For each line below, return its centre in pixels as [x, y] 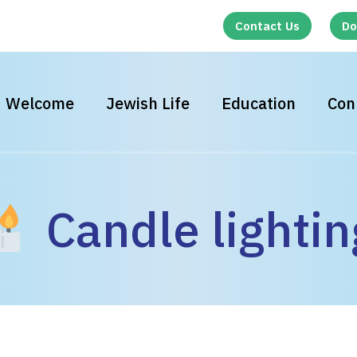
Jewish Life [147, 103]
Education [258, 103]
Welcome [39, 103]
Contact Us [267, 26]
